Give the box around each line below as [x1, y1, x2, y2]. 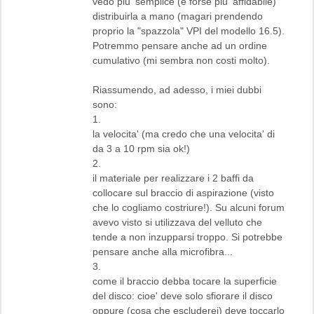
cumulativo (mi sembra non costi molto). [93, 54, 270, 66]
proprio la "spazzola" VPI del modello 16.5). [93, 25, 285, 36]
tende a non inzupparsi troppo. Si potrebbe [93, 231, 282, 243]
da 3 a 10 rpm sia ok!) [93, 142, 190, 154]
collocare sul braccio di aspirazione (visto [93, 186, 274, 198]
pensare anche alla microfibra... [93, 245, 233, 257]
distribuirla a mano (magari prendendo [93, 10, 263, 22]
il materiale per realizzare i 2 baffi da [93, 172, 254, 184]
